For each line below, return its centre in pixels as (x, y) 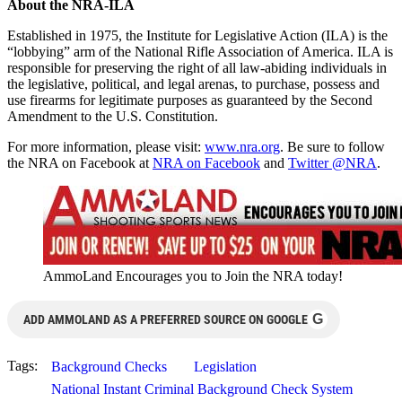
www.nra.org (242, 146)
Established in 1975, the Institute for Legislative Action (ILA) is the (197, 35)
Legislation (225, 366)
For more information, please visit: (106, 146)
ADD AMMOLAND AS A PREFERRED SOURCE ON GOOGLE (166, 319)
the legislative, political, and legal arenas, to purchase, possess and (193, 83)
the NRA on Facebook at (80, 162)
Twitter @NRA (332, 162)
